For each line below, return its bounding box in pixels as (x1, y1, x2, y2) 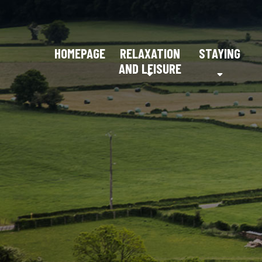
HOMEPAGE (54, 45, 106, 61)
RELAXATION (119, 45, 180, 61)
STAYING (199, 45, 241, 61)
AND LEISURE (118, 60, 181, 77)
